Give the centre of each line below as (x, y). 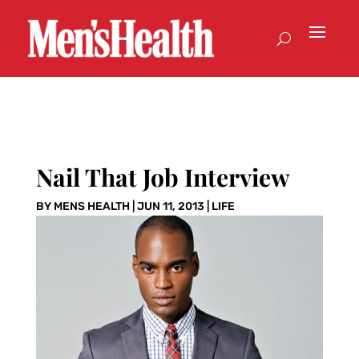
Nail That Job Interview (163, 177)
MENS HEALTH (91, 207)
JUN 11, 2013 (170, 207)
